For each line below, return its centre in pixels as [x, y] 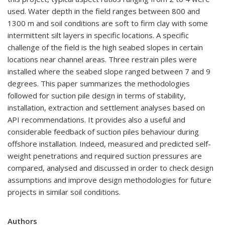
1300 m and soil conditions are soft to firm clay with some [108, 23]
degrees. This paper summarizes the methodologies [99, 83]
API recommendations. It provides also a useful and [96, 120]
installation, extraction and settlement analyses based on [106, 107]
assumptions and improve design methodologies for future [109, 180]
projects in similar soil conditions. [64, 192]
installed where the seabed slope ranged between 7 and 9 [109, 71]
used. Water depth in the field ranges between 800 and [104, 11]
